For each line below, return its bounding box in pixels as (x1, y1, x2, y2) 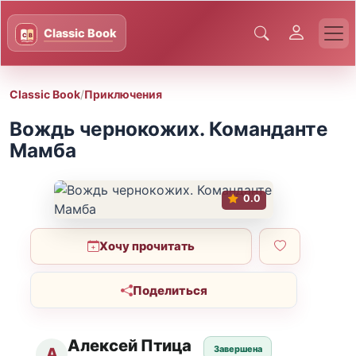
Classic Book (10, 87, 80, 101)
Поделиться (132, 282, 207, 298)
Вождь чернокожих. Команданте (10, 117, 328, 141)
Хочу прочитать (99, 238, 195, 253)
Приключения (84, 87, 162, 101)
